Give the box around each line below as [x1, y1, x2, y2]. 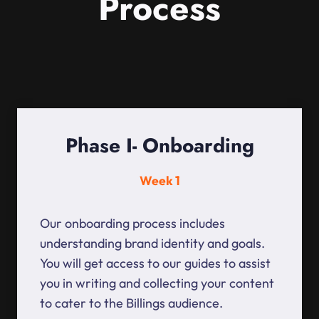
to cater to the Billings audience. [40, 295, 223, 312]
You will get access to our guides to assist [40, 255, 271, 272]
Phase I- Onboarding [65, 131, 254, 161]
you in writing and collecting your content [40, 275, 274, 292]
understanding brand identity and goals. [40, 235, 265, 252]
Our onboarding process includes [40, 215, 225, 232]
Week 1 [139, 172, 180, 189]
